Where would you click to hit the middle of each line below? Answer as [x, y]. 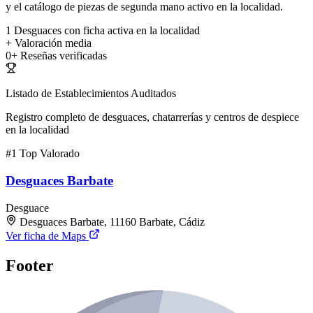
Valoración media [53, 43]
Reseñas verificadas [64, 56]
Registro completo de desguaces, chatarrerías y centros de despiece [152, 117]
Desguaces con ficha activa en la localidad [107, 31]
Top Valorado [50, 154]
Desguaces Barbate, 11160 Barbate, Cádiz [112, 221]
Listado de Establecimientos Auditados [91, 94]
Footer [30, 265]
